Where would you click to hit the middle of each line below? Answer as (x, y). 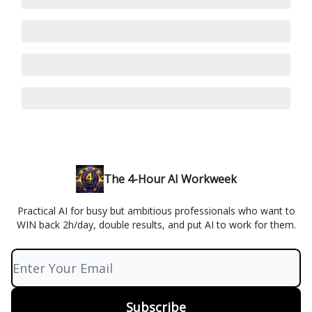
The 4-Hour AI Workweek (170, 179)
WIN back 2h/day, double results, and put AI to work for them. (156, 225)
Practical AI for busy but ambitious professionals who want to (156, 211)
